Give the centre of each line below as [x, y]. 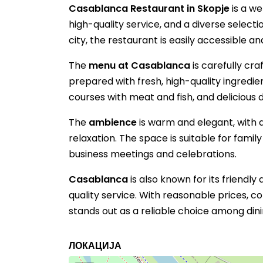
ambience [113, 122]
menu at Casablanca [139, 65]
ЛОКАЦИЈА [95, 246]
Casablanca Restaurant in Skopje [149, 9]
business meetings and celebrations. [153, 154]
